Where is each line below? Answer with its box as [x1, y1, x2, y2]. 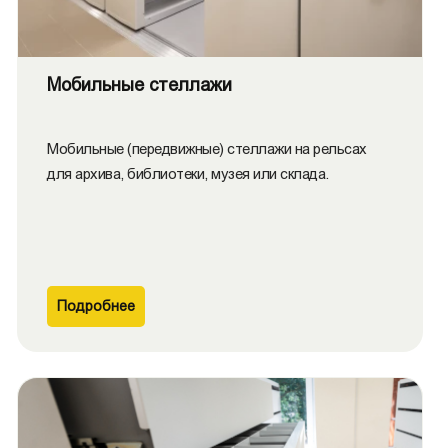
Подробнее [57, 298, 135, 314]
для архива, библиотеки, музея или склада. [47, 165, 329, 182]
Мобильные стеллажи [47, 75, 232, 95]
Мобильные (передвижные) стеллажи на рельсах [47, 140, 367, 157]
